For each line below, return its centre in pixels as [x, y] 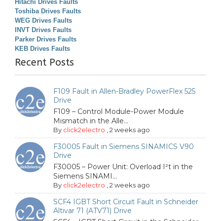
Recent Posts [44, 62]
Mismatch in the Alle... [91, 121]
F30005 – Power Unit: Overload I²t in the [123, 167]
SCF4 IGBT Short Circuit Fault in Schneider [126, 202]
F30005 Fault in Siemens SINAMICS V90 [124, 147]
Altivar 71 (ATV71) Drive [93, 211]
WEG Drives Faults [43, 20]
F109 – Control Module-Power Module [119, 111]
